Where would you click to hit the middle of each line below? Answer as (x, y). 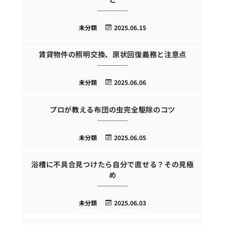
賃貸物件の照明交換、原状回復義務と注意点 (113, 54)
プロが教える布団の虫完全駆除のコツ (113, 109)
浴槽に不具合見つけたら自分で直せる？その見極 (113, 164)
